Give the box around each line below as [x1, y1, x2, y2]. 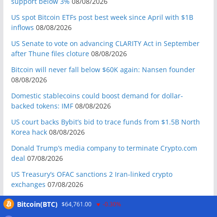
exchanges [11, 179, 46, 189]
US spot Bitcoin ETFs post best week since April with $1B [11, 12, 193, 22]
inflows [11, 22, 34, 32]
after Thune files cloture [11, 48, 89, 58]
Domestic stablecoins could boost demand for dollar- [11, 91, 183, 100]
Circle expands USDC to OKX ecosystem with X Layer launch [11, 195, 204, 205]
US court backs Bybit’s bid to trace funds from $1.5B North [11, 117, 200, 126]
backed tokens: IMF [11, 101, 73, 110]
